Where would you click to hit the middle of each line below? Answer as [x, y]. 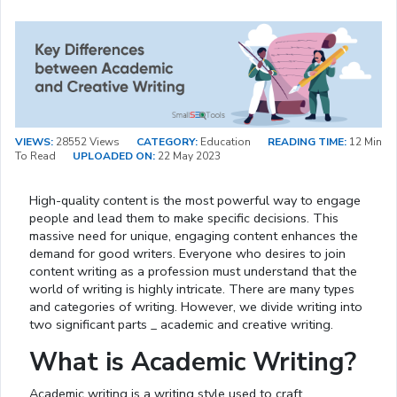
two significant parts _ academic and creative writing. [183, 325]
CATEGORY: [167, 142]
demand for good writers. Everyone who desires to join [187, 254]
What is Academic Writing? [193, 362]
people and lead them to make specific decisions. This [184, 218]
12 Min [364, 142]
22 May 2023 [188, 156]
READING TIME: [307, 142]
